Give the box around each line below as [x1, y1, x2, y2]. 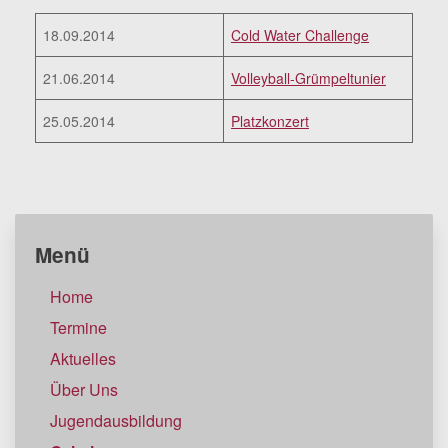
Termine [50, 315, 107, 339]
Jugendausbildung [50, 408, 182, 432]
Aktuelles [50, 346, 116, 370]
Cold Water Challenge [231, 24, 369, 45]
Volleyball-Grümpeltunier [231, 67, 386, 88]
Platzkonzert [231, 110, 309, 131]
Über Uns [50, 377, 118, 401]
